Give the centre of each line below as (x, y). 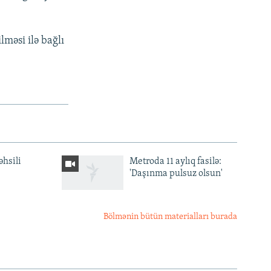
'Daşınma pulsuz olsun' (176, 173)
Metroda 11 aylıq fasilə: (175, 161)
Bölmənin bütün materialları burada (170, 217)
